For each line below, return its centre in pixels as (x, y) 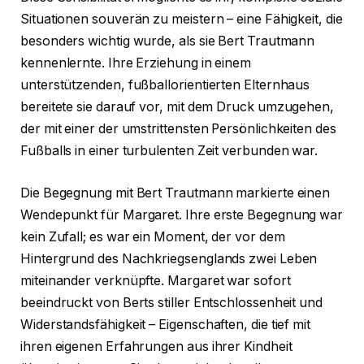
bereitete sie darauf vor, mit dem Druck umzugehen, (178, 107)
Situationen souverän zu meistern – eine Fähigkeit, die (182, 19)
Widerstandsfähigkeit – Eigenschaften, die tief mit (166, 324)
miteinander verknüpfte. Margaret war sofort (156, 280)
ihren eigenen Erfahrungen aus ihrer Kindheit (156, 346)
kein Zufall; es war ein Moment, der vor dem (153, 236)
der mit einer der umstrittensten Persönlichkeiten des (178, 129)
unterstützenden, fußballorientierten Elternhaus (165, 85)
